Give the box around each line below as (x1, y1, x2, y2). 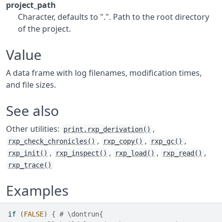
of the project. (18, 23, 71, 34)
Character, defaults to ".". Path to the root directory (18, 11, 209, 22)
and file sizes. (6, 79, 56, 90)
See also (6, 101, 59, 120)
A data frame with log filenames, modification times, (6, 67, 202, 78)
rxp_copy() (103, 137, 143, 145)
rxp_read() (163, 149, 202, 157)
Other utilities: (6, 123, 61, 134)
